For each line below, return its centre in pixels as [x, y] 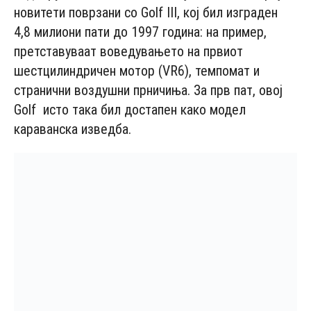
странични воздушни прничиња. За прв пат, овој [148, 90]
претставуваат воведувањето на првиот [128, 51]
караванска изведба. [73, 129]
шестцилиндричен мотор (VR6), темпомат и [137, 70]
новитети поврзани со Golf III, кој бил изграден [146, 12]
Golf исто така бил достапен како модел [130, 109]
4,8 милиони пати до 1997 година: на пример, [140, 32]
